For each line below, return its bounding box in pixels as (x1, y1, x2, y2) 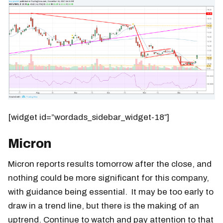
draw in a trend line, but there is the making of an (8, 201, 199, 211)
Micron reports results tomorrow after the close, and (8, 159, 212, 169)
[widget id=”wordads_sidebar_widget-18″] (8, 112, 169, 122)
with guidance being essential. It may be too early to (8, 187, 214, 197)
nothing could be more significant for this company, (8, 173, 209, 183)
